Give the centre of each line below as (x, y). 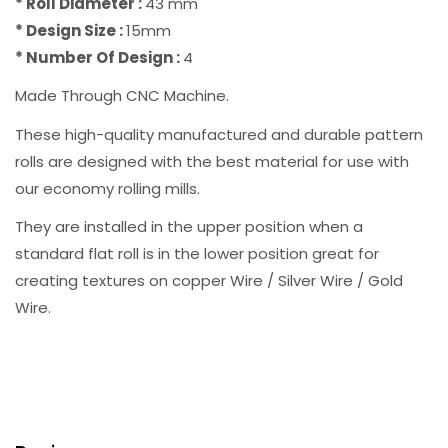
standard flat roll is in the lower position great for (197, 253)
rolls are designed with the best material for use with (212, 161)
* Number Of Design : (99, 57)
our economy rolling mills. (107, 188)
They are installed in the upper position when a (189, 226)
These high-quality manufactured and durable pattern (219, 134)
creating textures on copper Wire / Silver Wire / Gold (209, 280)
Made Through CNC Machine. (122, 95)
